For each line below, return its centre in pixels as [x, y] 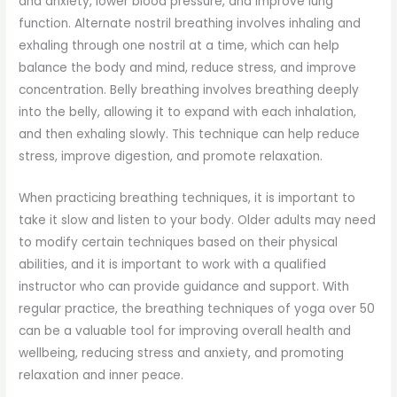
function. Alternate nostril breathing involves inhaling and [190, 24]
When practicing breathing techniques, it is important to [187, 198]
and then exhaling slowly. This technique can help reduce [190, 135]
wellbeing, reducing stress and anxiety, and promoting [182, 353]
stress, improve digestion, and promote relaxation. [171, 157]
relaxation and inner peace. [101, 375]
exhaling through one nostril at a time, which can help [179, 46]
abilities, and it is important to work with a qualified [173, 264]
